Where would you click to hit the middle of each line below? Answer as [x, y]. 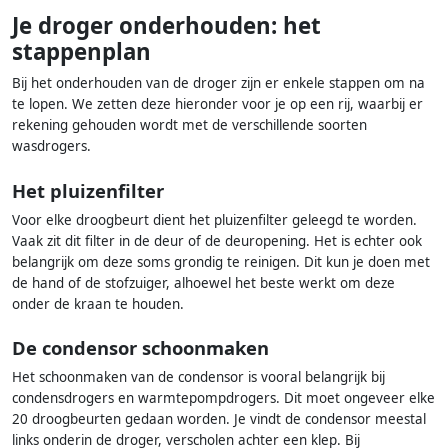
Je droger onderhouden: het [166, 26]
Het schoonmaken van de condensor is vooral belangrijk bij [198, 376]
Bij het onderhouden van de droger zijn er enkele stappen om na [218, 83]
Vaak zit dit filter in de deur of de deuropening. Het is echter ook [217, 240]
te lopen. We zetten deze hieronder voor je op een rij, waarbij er [217, 104]
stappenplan [81, 52]
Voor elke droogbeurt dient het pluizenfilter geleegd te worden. [214, 219]
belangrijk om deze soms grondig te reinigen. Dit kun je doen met [221, 261]
